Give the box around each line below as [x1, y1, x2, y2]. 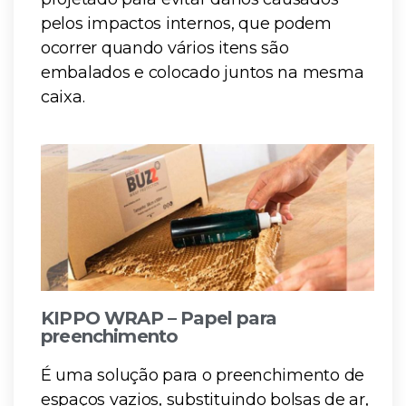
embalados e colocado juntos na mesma [41, 62, 364, 82]
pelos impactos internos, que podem [41, 13, 332, 34]
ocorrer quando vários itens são [41, 37, 289, 58]
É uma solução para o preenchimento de [41, 365, 365, 386]
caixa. [41, 86, 85, 107]
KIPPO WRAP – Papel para [41, 307, 276, 330]
